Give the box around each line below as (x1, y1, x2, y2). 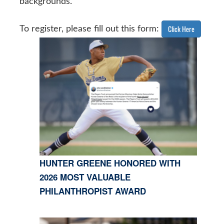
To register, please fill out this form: (19, 24, 161, 33)
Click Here (167, 23, 194, 34)
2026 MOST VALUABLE (39, 171, 130, 183)
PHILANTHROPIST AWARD (39, 185, 146, 197)
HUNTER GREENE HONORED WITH (39, 157, 180, 169)
